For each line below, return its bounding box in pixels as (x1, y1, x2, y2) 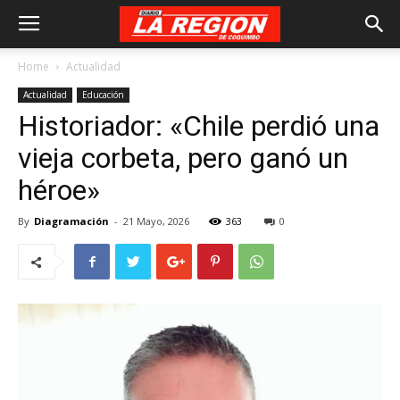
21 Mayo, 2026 (123, 214, 189, 228)
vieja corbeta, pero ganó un (18, 141, 348, 175)
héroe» (18, 173, 100, 207)
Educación (82, 88, 124, 101)
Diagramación (34, 214, 109, 228)
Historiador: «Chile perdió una (18, 109, 379, 143)
